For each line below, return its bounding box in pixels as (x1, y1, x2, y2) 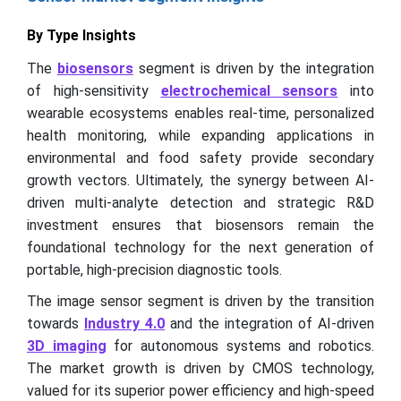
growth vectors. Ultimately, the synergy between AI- (27, 172, 374, 189)
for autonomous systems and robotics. (106, 337, 375, 354)
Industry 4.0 (84, 315, 165, 332)
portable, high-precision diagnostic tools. (27, 261, 282, 278)
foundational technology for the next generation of (27, 239, 374, 256)
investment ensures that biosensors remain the (27, 217, 374, 234)
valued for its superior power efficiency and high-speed (27, 382, 374, 399)
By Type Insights (27, 27, 136, 44)
